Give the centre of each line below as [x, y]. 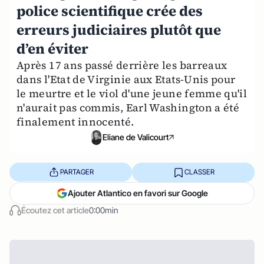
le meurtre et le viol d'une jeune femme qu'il [132, 93]
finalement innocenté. [75, 122]
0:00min [104, 210]
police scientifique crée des [110, 11]
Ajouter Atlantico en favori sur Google [138, 193]
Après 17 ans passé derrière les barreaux [122, 65]
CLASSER [199, 172]
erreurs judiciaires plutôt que [119, 30]
